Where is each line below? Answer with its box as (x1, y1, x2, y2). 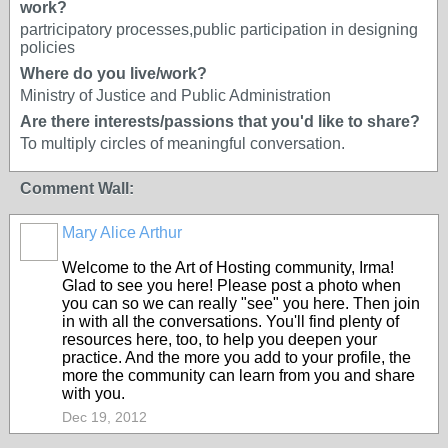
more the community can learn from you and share (62, 367, 415, 384)
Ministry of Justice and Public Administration (20, 87, 331, 104)
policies (20, 39, 75, 56)
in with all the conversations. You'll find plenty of (62, 313, 399, 330)
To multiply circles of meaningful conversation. (20, 135, 345, 152)
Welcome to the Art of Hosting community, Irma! (62, 259, 394, 276)
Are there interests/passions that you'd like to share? (20, 113, 420, 130)
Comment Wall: (20, 180, 134, 197)
